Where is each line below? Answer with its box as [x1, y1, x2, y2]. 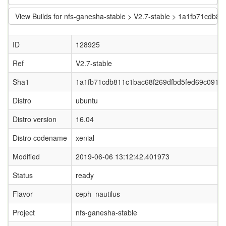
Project [13, 207, 35, 217]
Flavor [13, 189, 33, 199]
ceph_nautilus [76, 189, 120, 199]
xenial [76, 133, 94, 143]
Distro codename [13, 133, 67, 143]
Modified [13, 151, 40, 161]
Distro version [13, 114, 56, 124]
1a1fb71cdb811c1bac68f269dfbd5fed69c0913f [76, 77, 225, 87]
